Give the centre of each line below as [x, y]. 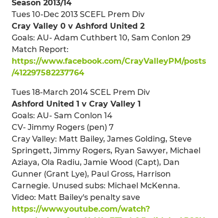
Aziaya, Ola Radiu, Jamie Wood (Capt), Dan [96, 162]
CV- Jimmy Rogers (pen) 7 [63, 127]
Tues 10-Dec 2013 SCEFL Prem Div [78, 14]
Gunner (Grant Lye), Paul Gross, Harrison [91, 174]
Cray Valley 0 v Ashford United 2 [78, 26]
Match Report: [40, 49]
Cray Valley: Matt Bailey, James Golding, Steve [102, 139]
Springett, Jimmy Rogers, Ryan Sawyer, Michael [106, 150]
